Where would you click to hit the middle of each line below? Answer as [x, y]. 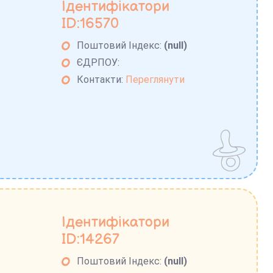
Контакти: [101, 80]
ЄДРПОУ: [98, 63]
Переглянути [155, 80]
